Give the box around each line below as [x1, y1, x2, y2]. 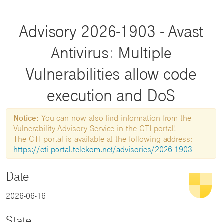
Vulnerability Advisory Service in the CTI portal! [13, 123, 176, 133]
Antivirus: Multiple [50, 43, 172, 62]
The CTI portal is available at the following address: [13, 134, 192, 144]
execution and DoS [47, 85, 175, 105]
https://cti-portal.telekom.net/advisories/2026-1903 [13, 144, 192, 154]
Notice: [13, 113, 39, 123]
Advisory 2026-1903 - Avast [19, 21, 203, 41]
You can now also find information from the [39, 113, 191, 123]
